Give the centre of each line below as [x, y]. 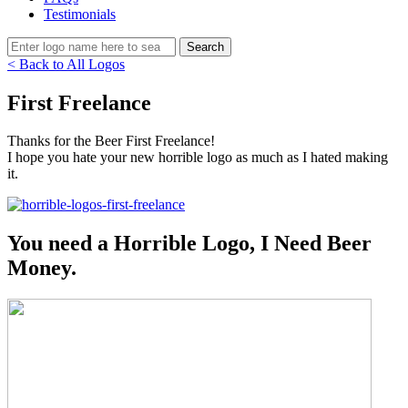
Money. [42, 268]
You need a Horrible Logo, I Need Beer [189, 244]
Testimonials [80, 14]
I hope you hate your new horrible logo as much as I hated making [198, 158]
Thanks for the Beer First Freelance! [111, 141]
